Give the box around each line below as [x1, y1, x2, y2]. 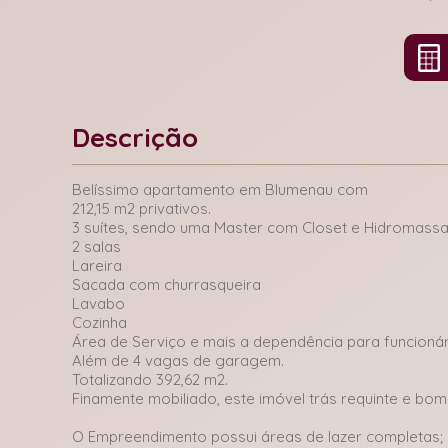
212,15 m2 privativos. [72, 199, 211, 218]
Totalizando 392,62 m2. [72, 370, 228, 389]
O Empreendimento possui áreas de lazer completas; [72, 427, 443, 446]
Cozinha [72, 313, 127, 332]
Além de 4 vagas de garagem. [72, 351, 284, 370]
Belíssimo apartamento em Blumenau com [72, 180, 368, 199]
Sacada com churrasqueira [72, 275, 261, 294]
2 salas [72, 237, 121, 256]
